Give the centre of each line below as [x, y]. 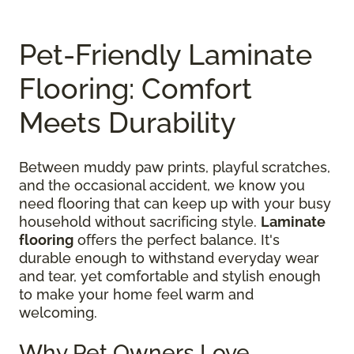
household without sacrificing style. [140, 221]
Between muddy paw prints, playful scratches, [175, 167]
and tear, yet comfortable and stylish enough [170, 276]
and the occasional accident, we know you [162, 185]
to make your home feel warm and [136, 294]
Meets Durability [128, 122]
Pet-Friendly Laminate [166, 54]
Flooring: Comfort [136, 88]
